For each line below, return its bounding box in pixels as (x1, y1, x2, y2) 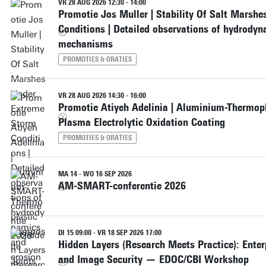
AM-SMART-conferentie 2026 (58, 179, 186, 192)
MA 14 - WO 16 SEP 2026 (58, 169, 132, 178)
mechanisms (58, 37, 113, 50)
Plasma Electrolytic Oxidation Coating (58, 115, 225, 129)
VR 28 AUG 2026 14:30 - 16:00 (58, 91, 146, 100)
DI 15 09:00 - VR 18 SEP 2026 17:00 (58, 228, 161, 237)
